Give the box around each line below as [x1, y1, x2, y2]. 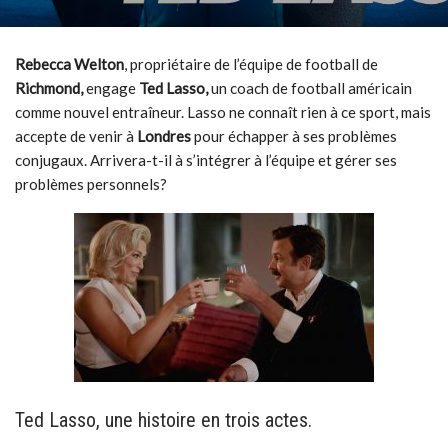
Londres [137, 127, 191, 145]
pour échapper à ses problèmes [191, 127, 397, 145]
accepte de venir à [15, 127, 137, 145]
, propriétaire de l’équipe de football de [124, 55, 378, 73]
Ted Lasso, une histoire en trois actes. [15, 408, 317, 432]
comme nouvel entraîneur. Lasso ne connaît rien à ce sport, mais [15, 103, 431, 121]
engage [83, 79, 139, 97]
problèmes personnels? [15, 175, 167, 193]
